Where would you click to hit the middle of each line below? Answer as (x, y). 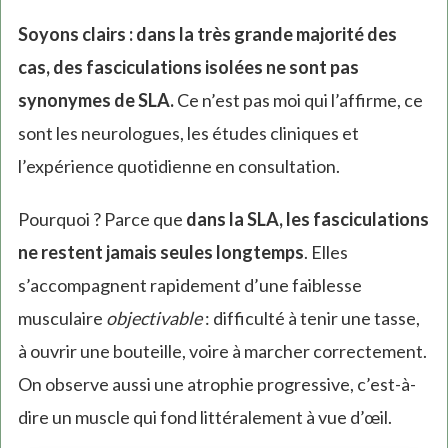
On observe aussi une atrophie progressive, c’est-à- (216, 384)
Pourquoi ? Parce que (101, 219)
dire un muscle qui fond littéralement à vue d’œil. (204, 417)
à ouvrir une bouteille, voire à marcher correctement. (222, 351)
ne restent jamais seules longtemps (160, 252)
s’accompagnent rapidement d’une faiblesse (189, 285)
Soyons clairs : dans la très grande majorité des (207, 34)
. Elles (325, 252)
